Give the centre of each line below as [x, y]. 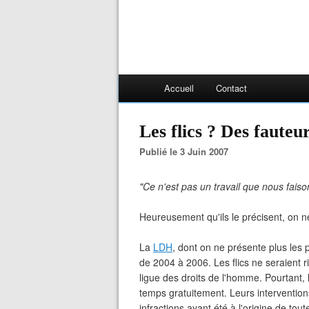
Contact [231, 88]
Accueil [179, 88]
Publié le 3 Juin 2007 [187, 151]
